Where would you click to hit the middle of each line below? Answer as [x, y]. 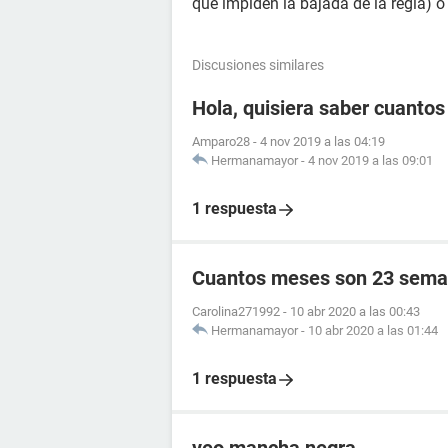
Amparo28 [221, 141]
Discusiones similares [258, 65]
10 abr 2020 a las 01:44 [373, 330]
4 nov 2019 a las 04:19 [322, 141]
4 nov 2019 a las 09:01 [370, 160]
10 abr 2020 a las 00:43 [355, 311]
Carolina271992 [236, 311]
